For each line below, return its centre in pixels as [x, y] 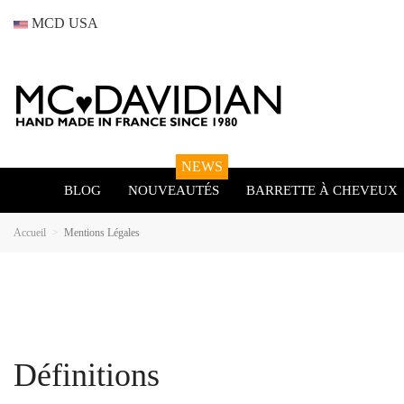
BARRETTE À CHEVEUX [324, 190]
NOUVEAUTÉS [174, 190]
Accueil [30, 233]
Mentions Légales [102, 233]
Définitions [87, 375]
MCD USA [63, 23]
